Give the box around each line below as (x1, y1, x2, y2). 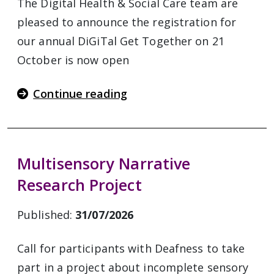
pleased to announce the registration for (17, 15, 237, 29)
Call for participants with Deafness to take (17, 241, 245, 256)
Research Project (17, 174, 142, 195)
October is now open (17, 53, 129, 67)
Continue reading (33, 86, 127, 101)
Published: (17, 207, 76, 222)
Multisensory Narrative (17, 153, 191, 174)
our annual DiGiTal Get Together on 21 (17, 34, 224, 48)
